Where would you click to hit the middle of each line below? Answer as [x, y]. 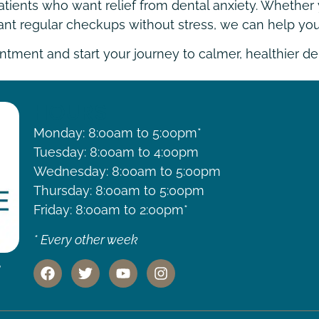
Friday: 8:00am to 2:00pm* [111, 210]
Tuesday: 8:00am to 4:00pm [116, 152]
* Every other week [86, 239]
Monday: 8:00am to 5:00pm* [118, 133]
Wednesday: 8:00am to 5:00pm [127, 172]
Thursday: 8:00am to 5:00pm [119, 191]
